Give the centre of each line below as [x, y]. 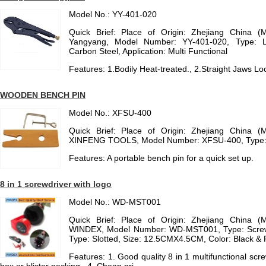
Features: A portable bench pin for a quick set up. [161, 158]
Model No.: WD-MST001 [115, 202]
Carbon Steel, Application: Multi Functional [148, 51]
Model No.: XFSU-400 [110, 113]
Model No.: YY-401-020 [113, 14]
